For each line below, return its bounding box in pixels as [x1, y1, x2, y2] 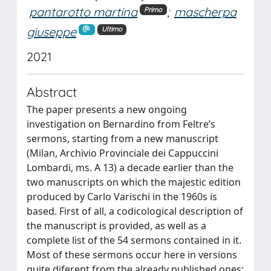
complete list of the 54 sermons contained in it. [27, 233, 241, 247]
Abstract [27, 83, 77, 100]
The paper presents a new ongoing [27, 102, 187, 116]
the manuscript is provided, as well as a [27, 218, 206, 232]
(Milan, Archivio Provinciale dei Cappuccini [27, 146, 218, 160]
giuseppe [27, 24, 76, 39]
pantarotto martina [29, 4, 137, 19]
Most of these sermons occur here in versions [27, 247, 237, 261]
